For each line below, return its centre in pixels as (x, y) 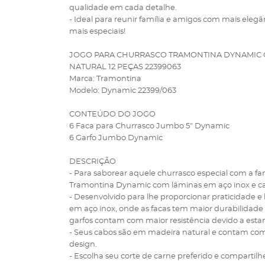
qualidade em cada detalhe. (123, 8)
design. (83, 245)
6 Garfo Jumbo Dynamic (116, 138)
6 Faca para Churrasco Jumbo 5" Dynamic (149, 126)
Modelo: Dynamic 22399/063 (123, 91)
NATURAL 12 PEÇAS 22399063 (125, 67)
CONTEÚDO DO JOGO (112, 114)
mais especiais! (97, 32)
